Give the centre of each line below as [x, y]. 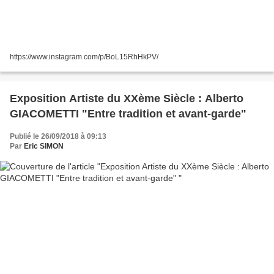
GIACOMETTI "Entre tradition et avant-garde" [128, 114]
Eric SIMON [44, 146]
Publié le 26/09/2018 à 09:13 [58, 137]
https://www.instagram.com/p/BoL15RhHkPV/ [84, 57]
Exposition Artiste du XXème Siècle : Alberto [127, 99]
